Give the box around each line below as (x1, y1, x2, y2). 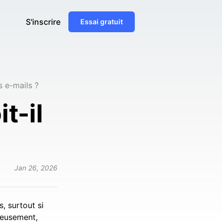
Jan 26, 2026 (14, 164, 57, 172)
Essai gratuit (80, 17, 123, 26)
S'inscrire (26, 17, 60, 27)
